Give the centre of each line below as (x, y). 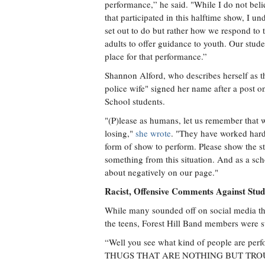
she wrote (153, 133)
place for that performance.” (156, 56)
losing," (120, 133)
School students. (135, 101)
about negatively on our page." (161, 172)
